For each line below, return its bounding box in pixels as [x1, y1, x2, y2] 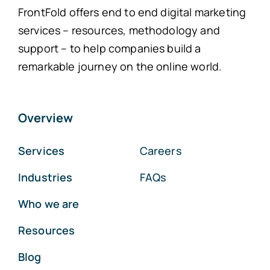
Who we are [17, 196, 80, 212]
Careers [139, 143, 182, 159]
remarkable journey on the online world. [17, 59, 222, 74]
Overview [17, 110, 73, 127]
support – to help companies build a [17, 41, 201, 56]
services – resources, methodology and [17, 23, 220, 38]
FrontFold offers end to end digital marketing [17, 5, 246, 20]
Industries [17, 170, 73, 185]
